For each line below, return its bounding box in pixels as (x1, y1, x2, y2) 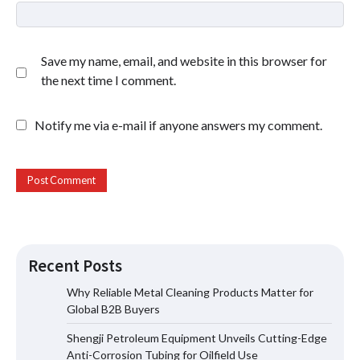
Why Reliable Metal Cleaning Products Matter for (67, 285, 313, 300)
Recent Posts (28, 256, 122, 277)
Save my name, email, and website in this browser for (41, 52, 327, 68)
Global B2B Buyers (67, 302, 160, 317)
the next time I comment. (41, 72, 176, 88)
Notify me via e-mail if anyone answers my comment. (35, 117, 322, 133)
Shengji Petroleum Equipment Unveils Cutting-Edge (67, 331, 327, 346)
